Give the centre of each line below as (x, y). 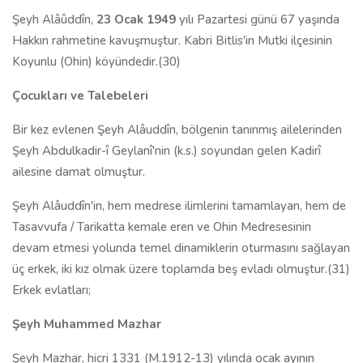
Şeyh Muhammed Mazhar (87, 324)
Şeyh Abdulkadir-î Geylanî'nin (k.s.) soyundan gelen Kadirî (167, 151)
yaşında (319, 19)
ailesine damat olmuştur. (79, 172)
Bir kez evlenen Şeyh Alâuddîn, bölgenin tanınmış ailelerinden (177, 130)
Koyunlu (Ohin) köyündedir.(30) (96, 62)
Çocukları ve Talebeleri (80, 96)
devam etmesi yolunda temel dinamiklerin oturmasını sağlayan (181, 248)
